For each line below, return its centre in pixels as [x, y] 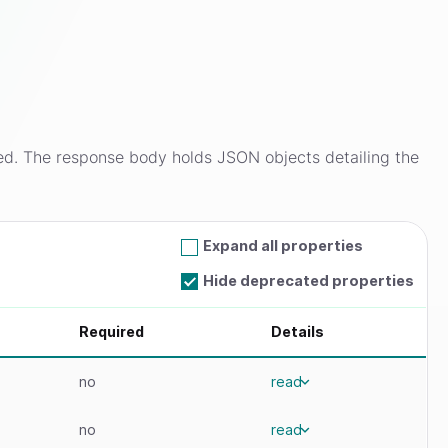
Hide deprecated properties [309, 280]
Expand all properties [283, 246]
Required [112, 332]
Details [298, 332]
